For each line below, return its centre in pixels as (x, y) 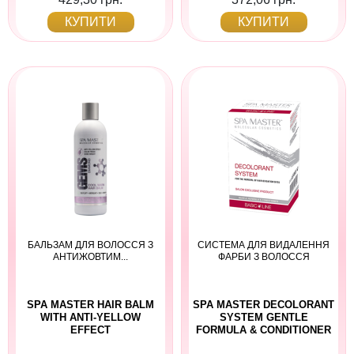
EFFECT (90, 330)
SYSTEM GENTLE (264, 318)
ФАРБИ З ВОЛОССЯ (264, 257)
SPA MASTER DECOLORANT (264, 305)
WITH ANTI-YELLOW (90, 318)
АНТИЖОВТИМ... (90, 257)
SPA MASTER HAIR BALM (90, 305)
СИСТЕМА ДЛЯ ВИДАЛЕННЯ (264, 245)
